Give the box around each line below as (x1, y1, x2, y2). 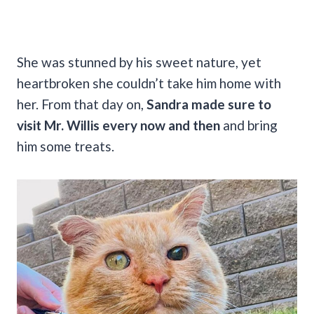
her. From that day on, (17, 95, 146, 112)
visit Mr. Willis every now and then (17, 116, 223, 133)
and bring (223, 116, 278, 133)
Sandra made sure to (146, 95, 271, 112)
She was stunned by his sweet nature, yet (17, 53, 261, 70)
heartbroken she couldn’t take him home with (17, 74, 281, 91)
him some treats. (17, 137, 117, 154)
